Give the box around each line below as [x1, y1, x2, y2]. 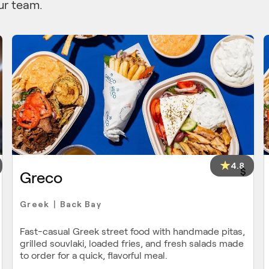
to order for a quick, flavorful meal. [20, 250, 168, 261]
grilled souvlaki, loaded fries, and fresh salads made [20, 238, 244, 249]
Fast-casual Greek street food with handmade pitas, [20, 226, 246, 237]
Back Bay [59, 198, 101, 209]
